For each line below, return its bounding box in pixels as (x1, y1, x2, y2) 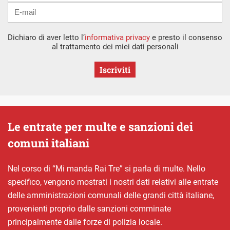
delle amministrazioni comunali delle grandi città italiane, (8, 190, 214, 200)
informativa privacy (85, 32, 150, 42)
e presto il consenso (150, 32, 222, 42)
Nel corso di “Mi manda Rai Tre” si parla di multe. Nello (8, 163, 205, 174)
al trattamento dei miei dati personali (51, 42, 179, 51)
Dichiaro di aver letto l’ (8, 32, 85, 42)
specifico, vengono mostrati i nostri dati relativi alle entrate (8, 177, 218, 187)
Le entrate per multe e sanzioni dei (8, 119, 193, 134)
